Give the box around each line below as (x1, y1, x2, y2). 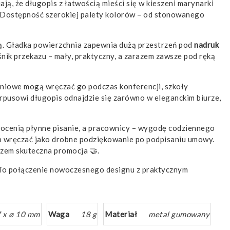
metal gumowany (148, 209, 209, 219)
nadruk (194, 40, 219, 49)
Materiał (105, 209, 137, 219)
